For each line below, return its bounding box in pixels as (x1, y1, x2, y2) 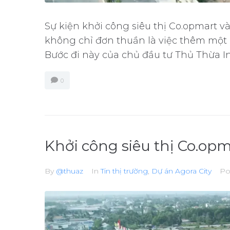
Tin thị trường (101, 166, 148, 176)
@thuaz (56, 166, 83, 176)
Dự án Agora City (151, 166, 212, 176)
